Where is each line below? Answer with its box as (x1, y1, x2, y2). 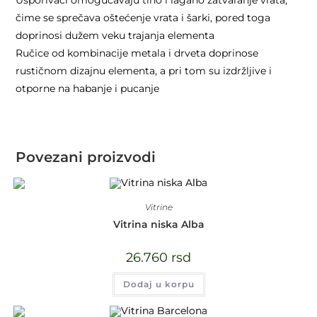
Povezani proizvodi (16, 148, 156, 166)
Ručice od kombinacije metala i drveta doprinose (16, 46, 259, 59)
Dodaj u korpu (122, 279, 195, 290)
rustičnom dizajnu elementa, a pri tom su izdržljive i (16, 64, 272, 77)
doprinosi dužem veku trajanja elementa (16, 28, 215, 42)
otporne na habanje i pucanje (16, 81, 160, 95)
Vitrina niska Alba (113, 218, 204, 231)
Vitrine (144, 202, 173, 213)
